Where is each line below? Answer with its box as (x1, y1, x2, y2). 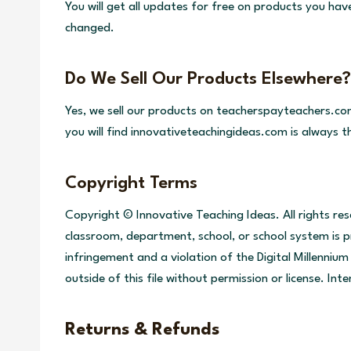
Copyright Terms (65, 175, 197, 193)
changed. (65, 22, 114, 35)
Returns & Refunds (65, 321, 219, 339)
